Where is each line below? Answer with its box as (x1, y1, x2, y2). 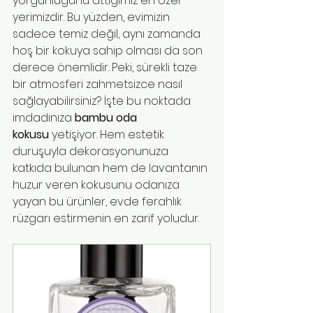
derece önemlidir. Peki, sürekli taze (13, 59, 200, 76)
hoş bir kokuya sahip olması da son (13, 43, 205, 59)
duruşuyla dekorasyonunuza (13, 143, 171, 160)
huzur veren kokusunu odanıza (13, 177, 182, 194)
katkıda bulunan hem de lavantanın (13, 160, 210, 177)
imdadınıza (13, 110, 75, 126)
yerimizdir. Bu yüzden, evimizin (13, 9, 173, 26)
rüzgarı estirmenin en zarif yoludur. (13, 210, 199, 227)
